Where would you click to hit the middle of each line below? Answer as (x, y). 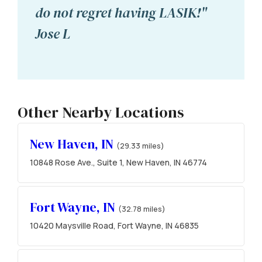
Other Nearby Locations (101, 112)
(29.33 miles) (140, 145)
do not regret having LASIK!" (121, 13)
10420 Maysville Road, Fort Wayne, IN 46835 (114, 225)
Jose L (53, 34)
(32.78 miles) (142, 208)
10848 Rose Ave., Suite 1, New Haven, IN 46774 (118, 162)
